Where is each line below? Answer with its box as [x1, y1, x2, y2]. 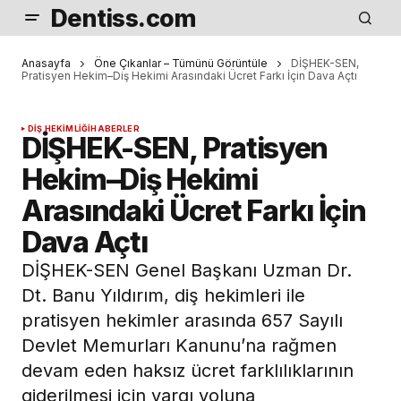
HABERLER [90, 124, 140, 134]
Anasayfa [21, 56, 71, 70]
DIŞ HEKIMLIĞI [28, 124, 91, 134]
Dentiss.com [50, 4, 197, 32]
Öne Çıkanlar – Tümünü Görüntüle [94, 56, 268, 70]
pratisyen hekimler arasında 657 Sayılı [21, 310, 343, 332]
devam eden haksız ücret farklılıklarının [21, 360, 354, 382]
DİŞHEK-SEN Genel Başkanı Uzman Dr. [21, 260, 352, 282]
